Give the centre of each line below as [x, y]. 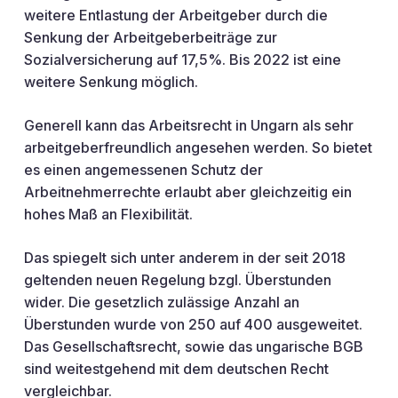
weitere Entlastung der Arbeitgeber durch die [175, 15]
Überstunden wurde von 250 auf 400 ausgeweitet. [193, 324]
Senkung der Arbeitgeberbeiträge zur [150, 37]
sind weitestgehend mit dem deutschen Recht [176, 369]
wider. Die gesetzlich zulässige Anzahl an [161, 302]
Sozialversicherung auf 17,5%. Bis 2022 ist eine [182, 60]
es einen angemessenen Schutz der [143, 170]
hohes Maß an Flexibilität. [108, 214]
